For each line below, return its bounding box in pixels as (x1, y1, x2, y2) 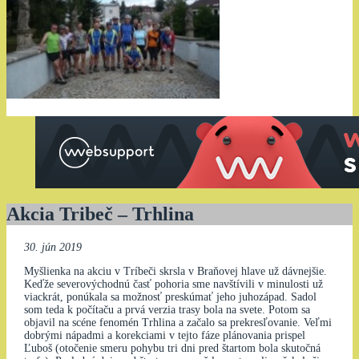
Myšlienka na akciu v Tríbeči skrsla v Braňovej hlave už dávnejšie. (23, 265, 327, 278)
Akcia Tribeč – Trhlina (6, 204, 194, 225)
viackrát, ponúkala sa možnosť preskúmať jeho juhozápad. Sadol (23, 291, 317, 304)
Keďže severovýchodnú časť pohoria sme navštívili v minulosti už (23, 278, 323, 291)
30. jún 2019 (23, 241, 82, 254)
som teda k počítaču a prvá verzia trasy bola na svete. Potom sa (23, 304, 310, 317)
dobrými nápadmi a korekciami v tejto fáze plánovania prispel (23, 329, 305, 342)
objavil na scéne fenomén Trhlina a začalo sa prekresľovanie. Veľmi (23, 317, 332, 329)
